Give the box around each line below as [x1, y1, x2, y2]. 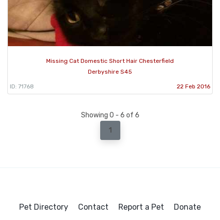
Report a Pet [118, 202, 164, 212]
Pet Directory [19, 202, 68, 212]
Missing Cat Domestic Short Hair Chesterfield [46, 57, 174, 65]
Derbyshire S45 [88, 68, 132, 76]
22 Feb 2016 [177, 83, 210, 90]
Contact [78, 202, 109, 212]
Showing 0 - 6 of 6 [81, 111, 139, 120]
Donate [174, 202, 201, 212]
